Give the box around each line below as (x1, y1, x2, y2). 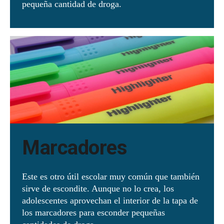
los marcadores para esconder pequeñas (22, 207, 165, 217)
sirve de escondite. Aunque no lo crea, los (22, 183, 174, 193)
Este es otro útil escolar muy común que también (22, 171, 199, 181)
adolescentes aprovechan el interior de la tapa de (22, 195, 198, 205)
